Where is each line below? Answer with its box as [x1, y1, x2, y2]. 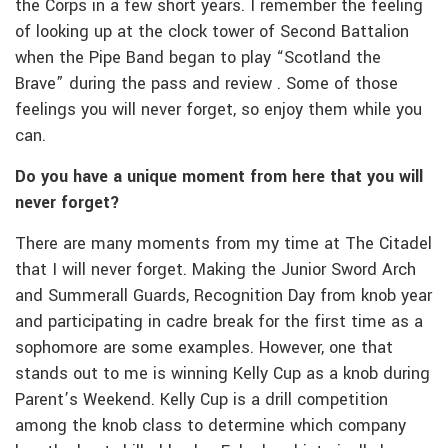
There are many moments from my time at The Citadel [15, 232, 432, 257]
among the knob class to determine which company [15, 414, 406, 439]
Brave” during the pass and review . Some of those [15, 72, 398, 97]
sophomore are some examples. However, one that [15, 336, 393, 361]
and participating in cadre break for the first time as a [15, 310, 423, 335]
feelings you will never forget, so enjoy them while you [15, 98, 422, 123]
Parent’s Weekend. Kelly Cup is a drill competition [15, 388, 388, 413]
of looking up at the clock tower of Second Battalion [15, 20, 409, 45]
